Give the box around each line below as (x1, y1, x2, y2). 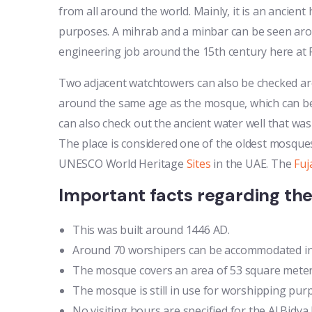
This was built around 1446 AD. (72, 221, 230, 237)
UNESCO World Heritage (58, 155, 187, 171)
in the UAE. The (210, 155, 295, 171)
